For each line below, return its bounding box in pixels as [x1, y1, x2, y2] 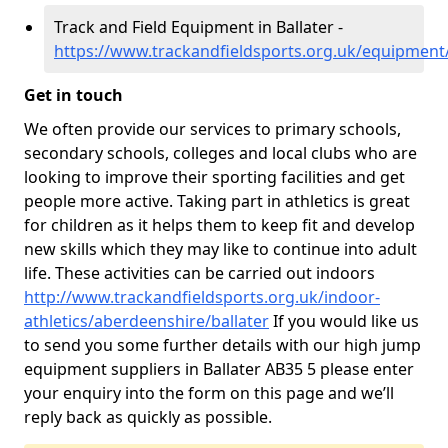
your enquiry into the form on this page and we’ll [24, 382, 394, 404]
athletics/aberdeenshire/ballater [24, 310, 269, 332]
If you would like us [269, 310, 419, 332]
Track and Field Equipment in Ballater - [54, 16, 343, 38]
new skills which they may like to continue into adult [24, 238, 417, 260]
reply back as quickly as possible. [24, 406, 272, 428]
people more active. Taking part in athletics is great [24, 190, 410, 212]
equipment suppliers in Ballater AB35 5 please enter [24, 358, 414, 380]
